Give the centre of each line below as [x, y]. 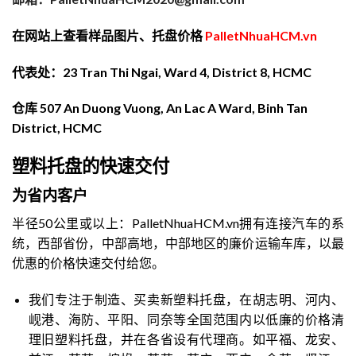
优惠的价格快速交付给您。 [88, 263]
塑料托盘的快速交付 [91, 166]
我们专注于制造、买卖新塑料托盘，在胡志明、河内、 [186, 299]
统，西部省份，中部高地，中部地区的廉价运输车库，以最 [178, 243]
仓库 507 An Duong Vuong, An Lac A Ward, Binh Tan [160, 108]
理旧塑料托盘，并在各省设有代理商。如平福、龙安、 [186, 339]
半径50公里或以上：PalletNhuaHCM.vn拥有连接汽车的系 [178, 223]
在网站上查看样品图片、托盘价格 [107, 35]
